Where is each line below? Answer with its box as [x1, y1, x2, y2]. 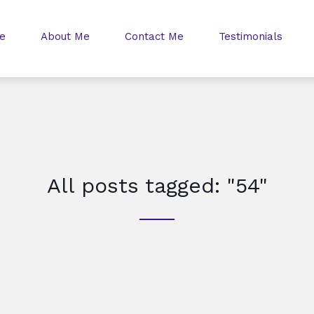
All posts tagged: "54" [46, 173, 268, 198]
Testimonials [218, 30, 282, 43]
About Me [40, 30, 90, 43]
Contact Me [124, 30, 184, 43]
